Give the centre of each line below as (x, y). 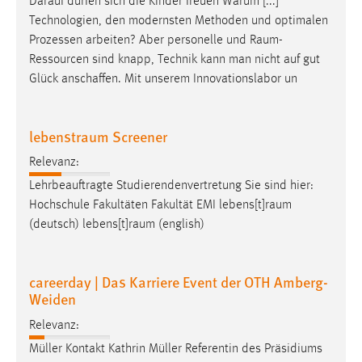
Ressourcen (59, 59)
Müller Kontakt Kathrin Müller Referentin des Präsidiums (176, 349)
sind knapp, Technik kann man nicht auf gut (204, 59)
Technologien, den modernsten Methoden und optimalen (179, 21)
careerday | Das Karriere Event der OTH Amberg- (179, 282)
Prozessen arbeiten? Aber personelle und (139, 40)
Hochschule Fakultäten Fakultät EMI (124, 206)
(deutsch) (56, 225)
